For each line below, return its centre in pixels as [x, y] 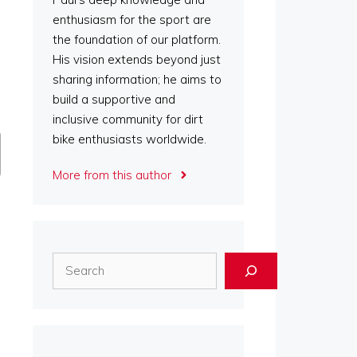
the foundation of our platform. [137, 39]
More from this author [112, 175]
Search [71, 262]
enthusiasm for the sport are [132, 20]
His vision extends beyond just [137, 59]
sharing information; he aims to [137, 79]
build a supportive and [114, 99]
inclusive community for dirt [128, 119]
